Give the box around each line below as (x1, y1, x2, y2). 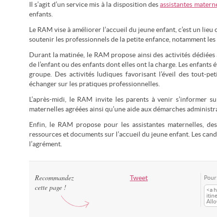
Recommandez (35, 173, 74, 182)
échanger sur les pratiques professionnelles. (29, 80, 160, 88)
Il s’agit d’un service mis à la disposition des (29, 1, 160, 8)
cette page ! (35, 183, 66, 192)
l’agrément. (29, 140, 62, 148)
